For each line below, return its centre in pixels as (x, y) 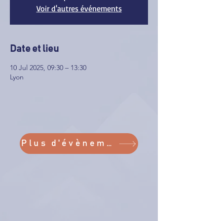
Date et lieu (34, 49)
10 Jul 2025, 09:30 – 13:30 (48, 68)
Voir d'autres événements (79, 8)
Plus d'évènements (109, 144)
